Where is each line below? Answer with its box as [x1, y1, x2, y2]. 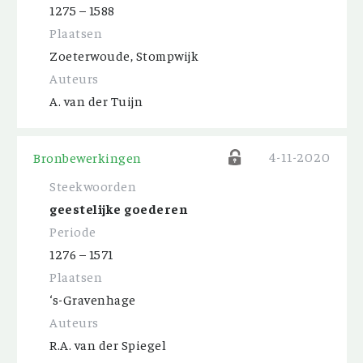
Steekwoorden [49, 177, 136, 194]
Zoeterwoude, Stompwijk [49, 47, 199, 63]
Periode [49, 223, 96, 239]
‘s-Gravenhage [49, 291, 136, 307]
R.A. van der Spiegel [49, 336, 166, 352]
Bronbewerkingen [33, 149, 142, 165]
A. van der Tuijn [49, 92, 143, 109]
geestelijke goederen [49, 200, 187, 216]
